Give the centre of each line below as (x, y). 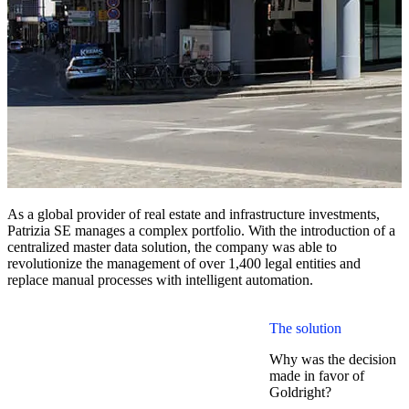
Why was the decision (333, 359)
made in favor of (317, 375)
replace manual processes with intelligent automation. (160, 279)
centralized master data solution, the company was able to (172, 246)
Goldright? (300, 392)
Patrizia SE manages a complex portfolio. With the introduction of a (201, 230)
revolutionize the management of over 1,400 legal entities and (184, 263)
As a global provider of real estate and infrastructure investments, (194, 214)
